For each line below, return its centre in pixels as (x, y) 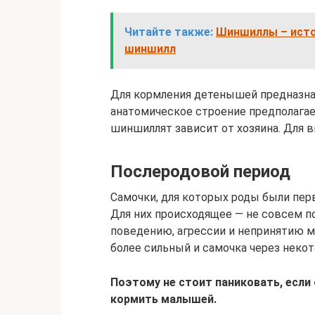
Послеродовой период (200, 172)
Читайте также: (169, 32)
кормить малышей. (163, 300)
